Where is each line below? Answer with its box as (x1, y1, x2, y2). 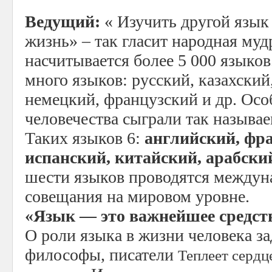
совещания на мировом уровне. (25, 187, 250, 206)
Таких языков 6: (25, 129, 144, 148)
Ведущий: (25, 12, 100, 31)
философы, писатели (25, 245, 178, 264)
